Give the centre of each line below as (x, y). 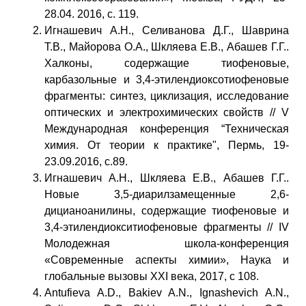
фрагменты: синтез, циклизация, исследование (167, 96)
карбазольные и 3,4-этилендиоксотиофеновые (167, 79)
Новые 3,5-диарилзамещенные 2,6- (167, 194)
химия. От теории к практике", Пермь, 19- (167, 145)
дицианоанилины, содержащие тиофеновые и (167, 210)
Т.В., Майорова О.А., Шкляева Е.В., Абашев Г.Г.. (167, 46)
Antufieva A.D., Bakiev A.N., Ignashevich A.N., (167, 292)
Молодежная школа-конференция (167, 243)
